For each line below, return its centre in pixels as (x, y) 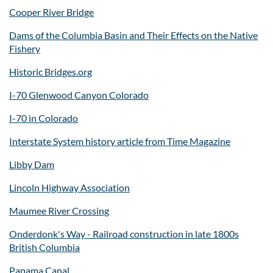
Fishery (25, 48)
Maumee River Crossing (59, 210)
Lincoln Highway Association (69, 187)
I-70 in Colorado (44, 118)
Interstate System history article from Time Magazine (120, 141)
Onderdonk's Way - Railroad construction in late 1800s (124, 233)
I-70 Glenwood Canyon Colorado (79, 94)
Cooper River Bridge (51, 12)
